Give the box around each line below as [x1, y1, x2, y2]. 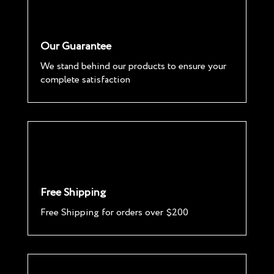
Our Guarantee [40, 39, 111, 54]
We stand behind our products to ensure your [40, 59, 226, 73]
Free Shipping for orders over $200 [40, 206, 188, 220]
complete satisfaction [40, 73, 130, 87]
